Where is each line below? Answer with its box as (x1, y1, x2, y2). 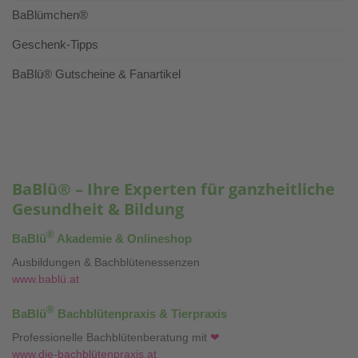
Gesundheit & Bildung (12, 198, 184, 221)
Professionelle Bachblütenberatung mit (12, 332, 210, 344)
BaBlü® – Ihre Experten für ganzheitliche (12, 178, 335, 201)
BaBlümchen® (12, 7, 88, 22)
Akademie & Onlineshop (54, 231, 192, 245)
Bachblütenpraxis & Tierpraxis (54, 306, 227, 320)
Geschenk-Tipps (12, 37, 98, 51)
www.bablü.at (12, 273, 79, 286)
